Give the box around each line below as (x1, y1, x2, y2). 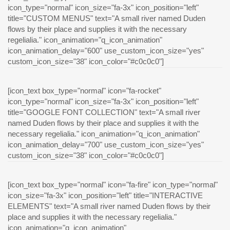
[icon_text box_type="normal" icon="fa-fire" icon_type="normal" (8, 180, 218, 189)
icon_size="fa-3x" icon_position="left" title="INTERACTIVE (8, 191, 203, 200)
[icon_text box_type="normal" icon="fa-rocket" (8, 86, 161, 95)
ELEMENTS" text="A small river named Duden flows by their (8, 202, 210, 211)
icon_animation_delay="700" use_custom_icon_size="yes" (8, 140, 204, 149)
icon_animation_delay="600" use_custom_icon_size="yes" (8, 46, 204, 55)
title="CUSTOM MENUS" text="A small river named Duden (8, 14, 205, 23)
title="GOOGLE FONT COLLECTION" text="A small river (8, 108, 200, 117)
